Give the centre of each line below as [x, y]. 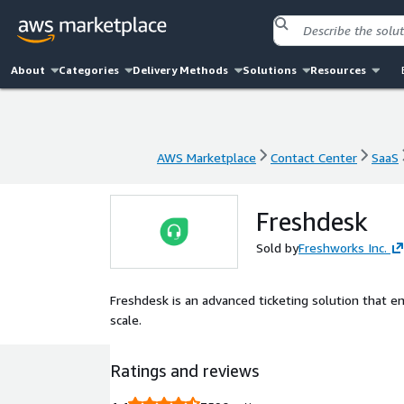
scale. [126, 320]
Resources [338, 70]
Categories [89, 70]
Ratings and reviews [184, 371]
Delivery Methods [181, 70]
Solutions [269, 70]
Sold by [277, 248]
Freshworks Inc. [343, 248]
